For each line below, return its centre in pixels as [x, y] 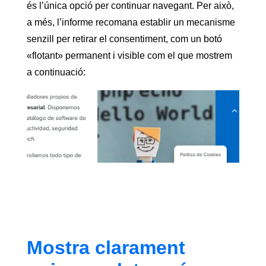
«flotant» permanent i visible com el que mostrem [129, 55]
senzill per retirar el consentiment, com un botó [124, 39]
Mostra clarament [106, 247]
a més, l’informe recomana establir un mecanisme [131, 22]
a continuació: [56, 72]
